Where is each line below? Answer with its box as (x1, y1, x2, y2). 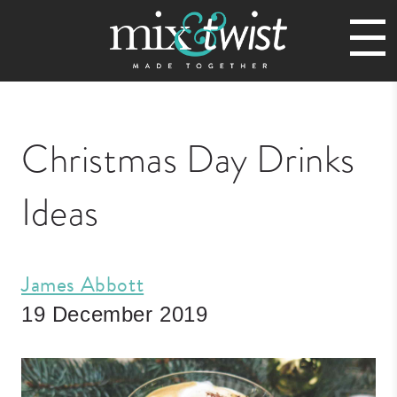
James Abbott (21, 268, 144, 300)
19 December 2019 (21, 301, 208, 326)
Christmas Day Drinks (21, 133, 356, 185)
